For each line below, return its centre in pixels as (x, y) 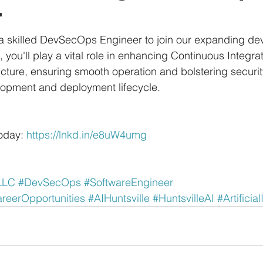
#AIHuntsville (119, 198)
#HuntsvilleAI (183, 198)
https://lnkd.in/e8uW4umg (87, 135)
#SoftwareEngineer (129, 182)
